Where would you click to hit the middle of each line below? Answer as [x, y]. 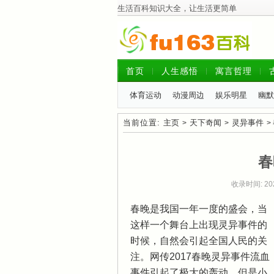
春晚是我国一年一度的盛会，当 [199, 209]
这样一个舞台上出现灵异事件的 [199, 225]
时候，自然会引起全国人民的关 [199, 241]
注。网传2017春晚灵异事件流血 [200, 257]
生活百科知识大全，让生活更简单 [177, 8]
